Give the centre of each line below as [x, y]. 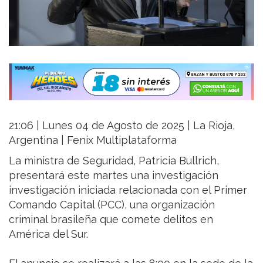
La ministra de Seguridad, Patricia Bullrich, [114, 160]
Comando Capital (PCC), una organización [112, 204]
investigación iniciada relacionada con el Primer [128, 190]
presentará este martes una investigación [114, 175]
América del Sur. [48, 234]
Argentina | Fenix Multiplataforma [93, 140]
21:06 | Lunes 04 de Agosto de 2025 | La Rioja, [122, 125]
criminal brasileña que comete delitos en [111, 219]
